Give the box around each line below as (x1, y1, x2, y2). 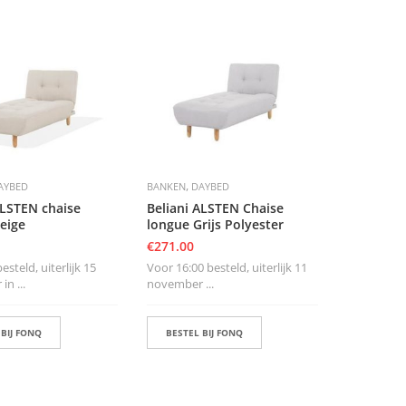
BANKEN (146, 179, 186, 194)
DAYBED (190, 179, 229, 194)
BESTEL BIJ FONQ (165, 326, 243, 340)
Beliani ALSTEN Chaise (146, 199, 284, 217)
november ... (146, 275, 214, 293)
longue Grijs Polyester (146, 216, 284, 234)
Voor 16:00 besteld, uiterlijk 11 (146, 259, 307, 276)
